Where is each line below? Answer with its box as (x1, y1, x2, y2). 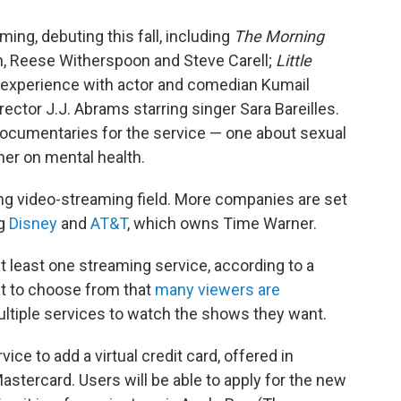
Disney (9, 214, 61, 233)
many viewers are (155, 280, 280, 299)
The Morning (234, 27, 324, 46)
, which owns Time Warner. (127, 214, 317, 233)
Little (276, 51, 311, 70)
